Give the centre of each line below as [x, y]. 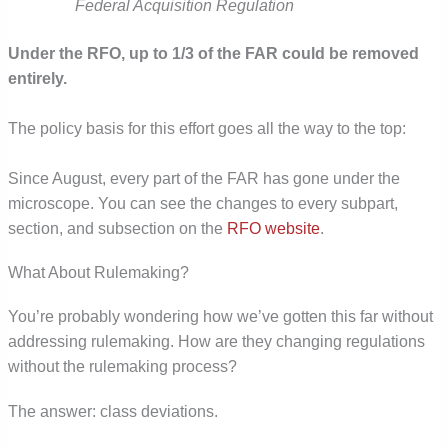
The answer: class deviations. [113, 411]
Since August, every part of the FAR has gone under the [204, 178]
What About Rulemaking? [99, 273]
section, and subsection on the [118, 228]
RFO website [274, 228]
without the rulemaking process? [123, 366]
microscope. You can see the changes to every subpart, [203, 203]
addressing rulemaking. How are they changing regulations [217, 341]
